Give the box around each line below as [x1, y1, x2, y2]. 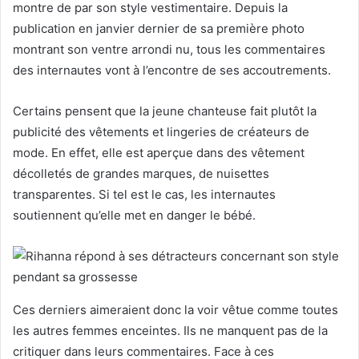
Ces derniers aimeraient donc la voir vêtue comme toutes [13, 301, 338, 317]
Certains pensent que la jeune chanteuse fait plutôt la [13, 103, 317, 119]
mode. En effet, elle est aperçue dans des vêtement [13, 144, 305, 160]
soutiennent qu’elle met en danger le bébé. [13, 207, 256, 223]
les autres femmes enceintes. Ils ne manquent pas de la [13, 322, 328, 338]
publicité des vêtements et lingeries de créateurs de [13, 123, 309, 139]
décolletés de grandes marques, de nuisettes [13, 165, 269, 181]
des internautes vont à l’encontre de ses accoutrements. [13, 62, 331, 78]
